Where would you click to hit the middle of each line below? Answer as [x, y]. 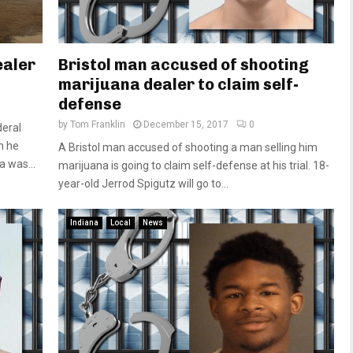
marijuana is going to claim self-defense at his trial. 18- [194, 166]
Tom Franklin [98, 125]
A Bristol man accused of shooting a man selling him [188, 148]
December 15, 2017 [186, 125]
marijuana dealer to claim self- [178, 85]
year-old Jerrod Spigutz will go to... [143, 184]
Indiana [84, 223]
